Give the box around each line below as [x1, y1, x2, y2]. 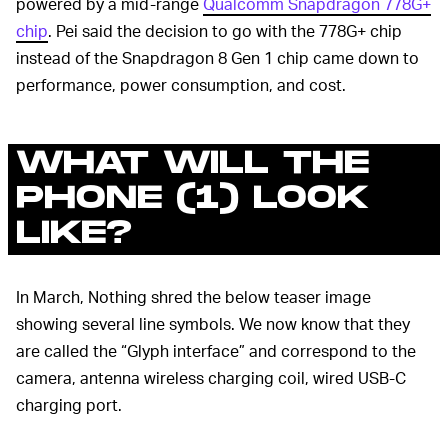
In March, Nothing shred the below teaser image [16, 286, 371, 307]
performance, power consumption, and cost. [16, 74, 346, 95]
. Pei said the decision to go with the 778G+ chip [48, 20, 402, 41]
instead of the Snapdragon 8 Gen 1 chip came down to [16, 47, 419, 68]
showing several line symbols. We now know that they [16, 313, 410, 334]
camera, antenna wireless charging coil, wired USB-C [16, 367, 406, 388]
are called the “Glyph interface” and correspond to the [16, 340, 416, 361]
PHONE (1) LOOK [16, 179, 369, 218]
